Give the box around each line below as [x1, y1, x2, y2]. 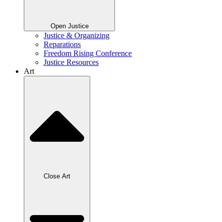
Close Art [44, 172, 70, 180]
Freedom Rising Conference [44, 49, 132, 58]
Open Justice [50, 22, 89, 30]
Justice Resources [44, 58, 99, 67]
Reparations [44, 40, 81, 49]
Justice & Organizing [44, 31, 110, 40]
